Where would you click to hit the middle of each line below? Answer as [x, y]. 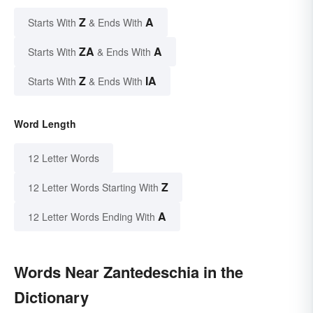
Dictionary [51, 297]
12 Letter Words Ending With [92, 217]
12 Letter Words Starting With [93, 188]
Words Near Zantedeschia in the [129, 272]
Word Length [45, 124]
